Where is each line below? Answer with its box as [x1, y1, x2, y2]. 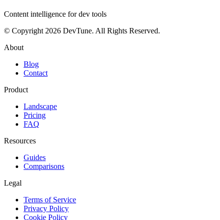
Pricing [24, 110, 46, 119]
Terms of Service [24, 195, 76, 204]
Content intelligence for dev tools [4, 9, 107, 18]
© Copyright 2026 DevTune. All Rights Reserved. [4, 26, 160, 35]
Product [4, 85, 28, 94]
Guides [24, 153, 46, 162]
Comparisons [24, 162, 64, 170]
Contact [24, 68, 48, 77]
